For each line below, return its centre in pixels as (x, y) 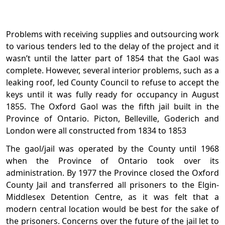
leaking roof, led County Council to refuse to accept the (113, 83)
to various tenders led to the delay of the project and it (113, 46)
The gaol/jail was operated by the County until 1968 (113, 149)
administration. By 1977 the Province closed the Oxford (113, 173)
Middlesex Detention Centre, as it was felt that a (113, 197)
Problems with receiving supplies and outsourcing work (113, 34)
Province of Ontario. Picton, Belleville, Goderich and (113, 119)
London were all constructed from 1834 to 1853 (96, 131)
